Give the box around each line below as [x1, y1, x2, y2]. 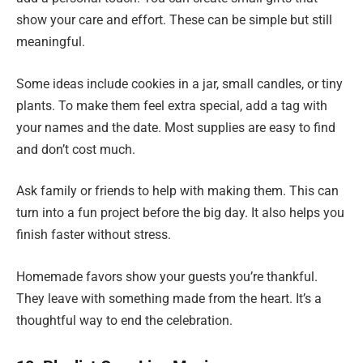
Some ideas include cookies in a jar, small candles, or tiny [16, 75, 343, 92]
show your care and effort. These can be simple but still [16, 12, 332, 28]
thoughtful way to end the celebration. [16, 312, 233, 328]
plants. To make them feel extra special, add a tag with [16, 97, 327, 113]
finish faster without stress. [16, 227, 171, 243]
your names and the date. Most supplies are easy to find [16, 119, 335, 135]
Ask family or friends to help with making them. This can [16, 183, 339, 199]
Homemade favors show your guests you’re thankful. [16, 268, 318, 284]
